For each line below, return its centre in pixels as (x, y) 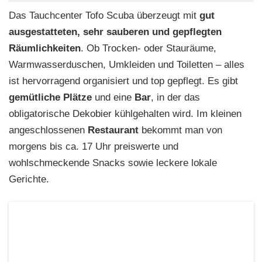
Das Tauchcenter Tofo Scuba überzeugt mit (104, 15)
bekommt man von (180, 130)
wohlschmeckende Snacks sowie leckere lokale (113, 163)
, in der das (175, 97)
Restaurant (113, 130)
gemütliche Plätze (50, 97)
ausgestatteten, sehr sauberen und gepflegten (115, 32)
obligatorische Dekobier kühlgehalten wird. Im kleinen (125, 113)
